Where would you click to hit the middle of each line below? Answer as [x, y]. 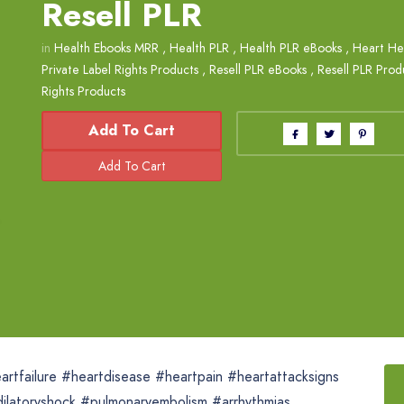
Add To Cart [132, 130]
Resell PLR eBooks [258, 69]
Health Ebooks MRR [106, 48]
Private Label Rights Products [120, 69]
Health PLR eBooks [291, 48]
